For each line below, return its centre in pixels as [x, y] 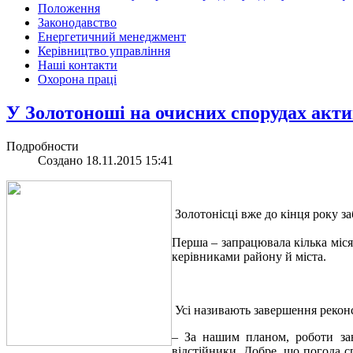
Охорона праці [77, 80]
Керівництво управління [104, 51]
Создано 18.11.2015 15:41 [106, 161]
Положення [69, 9]
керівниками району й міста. [249, 257]
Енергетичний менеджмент [112, 37]
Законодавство [77, 23]
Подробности [43, 147]
